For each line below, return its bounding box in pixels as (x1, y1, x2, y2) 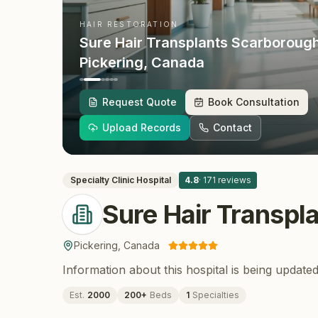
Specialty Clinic (70, 175, 134, 185)
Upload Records (102, 121, 181, 133)
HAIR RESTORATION (79, 20, 179, 28)
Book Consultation (208, 96, 300, 108)
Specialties (192, 290, 239, 300)
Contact (213, 121, 252, 133)
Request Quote (102, 96, 177, 108)
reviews (216, 175, 251, 185)
